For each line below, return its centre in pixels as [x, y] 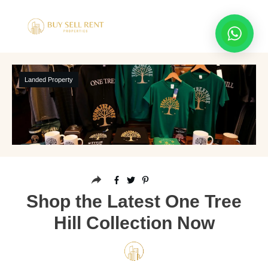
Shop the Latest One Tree [134, 201]
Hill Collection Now [134, 223]
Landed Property [49, 80]
